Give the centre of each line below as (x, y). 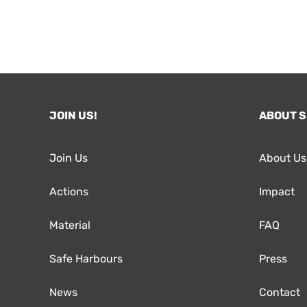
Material (70, 225)
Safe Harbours (86, 258)
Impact (277, 191)
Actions (69, 191)
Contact (280, 292)
